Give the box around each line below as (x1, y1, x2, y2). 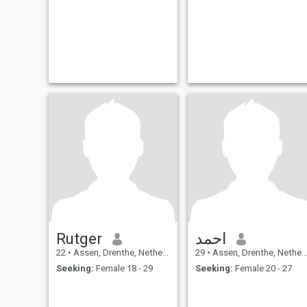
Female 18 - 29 (93, 262, 153, 273)
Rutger (56, 230, 102, 248)
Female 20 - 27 (232, 262, 292, 273)
